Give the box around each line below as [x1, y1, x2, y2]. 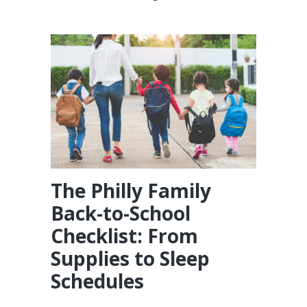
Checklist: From [51, 223, 198, 249]
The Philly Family [51, 177, 211, 204]
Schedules [51, 268, 144, 295]
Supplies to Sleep [51, 245, 210, 272]
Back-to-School [51, 200, 191, 227]
